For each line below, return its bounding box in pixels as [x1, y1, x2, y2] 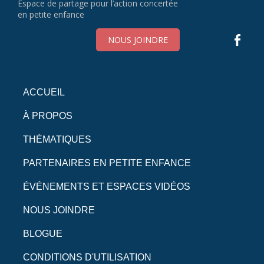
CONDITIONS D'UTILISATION [23, 252, 151, 263]
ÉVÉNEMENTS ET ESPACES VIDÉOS [23, 181, 190, 192]
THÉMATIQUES [23, 134, 91, 145]
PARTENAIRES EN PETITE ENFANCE [23, 158, 191, 169]
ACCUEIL [23, 87, 65, 98]
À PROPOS [23, 111, 72, 121]
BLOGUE [23, 229, 62, 239]
